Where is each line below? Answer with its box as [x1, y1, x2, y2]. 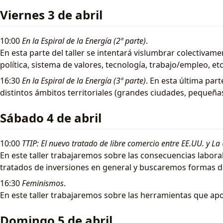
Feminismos [22, 177, 64, 189]
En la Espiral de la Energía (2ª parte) [22, 35, 146, 46]
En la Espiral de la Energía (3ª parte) [22, 75, 146, 86]
